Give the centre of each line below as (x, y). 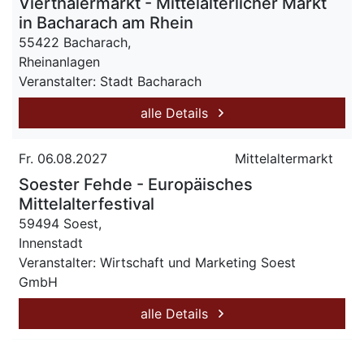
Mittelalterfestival (87, 204)
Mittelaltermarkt (284, 158)
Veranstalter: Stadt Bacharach (110, 81)
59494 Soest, (60, 223)
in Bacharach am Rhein (106, 23)
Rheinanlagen (59, 62)
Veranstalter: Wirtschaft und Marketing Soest (157, 262)
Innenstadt (51, 243)
